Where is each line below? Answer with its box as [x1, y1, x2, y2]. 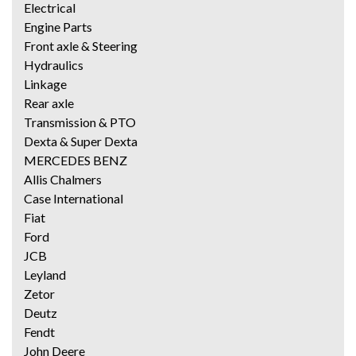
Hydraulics [24, 57, 83, 73]
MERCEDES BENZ [24, 153, 127, 168]
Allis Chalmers [24, 172, 102, 188]
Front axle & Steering [24, 38, 137, 54]
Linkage [24, 76, 67, 92]
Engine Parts [24, 19, 92, 35]
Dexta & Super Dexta [24, 133, 137, 149]
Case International [24, 191, 123, 207]
